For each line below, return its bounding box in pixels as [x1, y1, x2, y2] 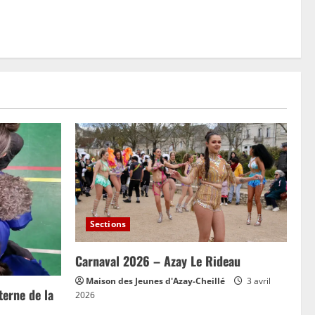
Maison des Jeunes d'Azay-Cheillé [86, 275, 225, 288]
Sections [90, 218, 126, 231]
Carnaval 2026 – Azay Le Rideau [75, 252, 240, 271]
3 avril [245, 275, 271, 288]
